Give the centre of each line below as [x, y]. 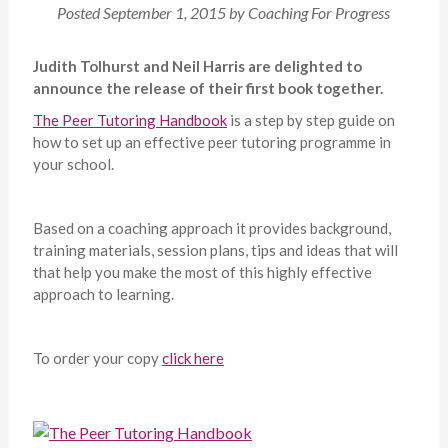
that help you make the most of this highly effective [202, 272]
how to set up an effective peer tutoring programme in [211, 142]
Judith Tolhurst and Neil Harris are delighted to [197, 66]
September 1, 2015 [165, 13]
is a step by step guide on [310, 120]
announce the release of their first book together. [207, 88]
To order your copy [97, 358]
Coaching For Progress [319, 13]
